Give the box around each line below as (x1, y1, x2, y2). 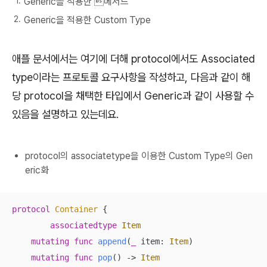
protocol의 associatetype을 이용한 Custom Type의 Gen (25, 150, 253, 162)
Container (55, 204, 98, 215)
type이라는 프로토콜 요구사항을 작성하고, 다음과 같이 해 (12, 70, 250, 83)
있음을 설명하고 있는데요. (12, 107, 122, 120)
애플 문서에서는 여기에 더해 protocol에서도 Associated (12, 52, 255, 65)
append (98, 237, 126, 247)
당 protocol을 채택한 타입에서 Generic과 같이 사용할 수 (12, 89, 254, 102)
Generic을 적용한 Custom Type (24, 14, 151, 26)
